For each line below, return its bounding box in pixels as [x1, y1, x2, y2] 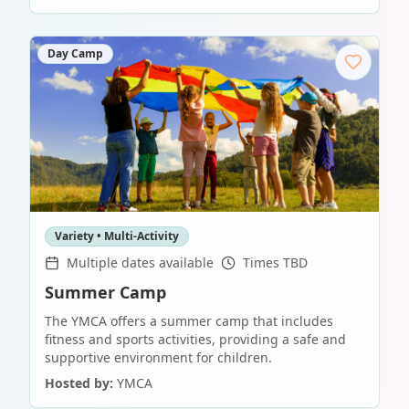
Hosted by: [45, 374, 113, 393]
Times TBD [243, 254, 308, 272]
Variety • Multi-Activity [55, 228, 179, 245]
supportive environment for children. [45, 349, 272, 367]
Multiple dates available [67, 254, 214, 272]
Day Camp [47, 46, 103, 62]
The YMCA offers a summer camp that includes [45, 312, 333, 330]
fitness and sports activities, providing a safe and [45, 330, 346, 349]
